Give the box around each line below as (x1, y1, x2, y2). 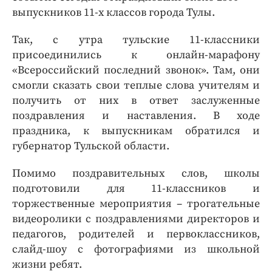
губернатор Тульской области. (12, 139, 169, 154)
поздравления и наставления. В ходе (12, 109, 260, 123)
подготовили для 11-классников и (12, 182, 260, 196)
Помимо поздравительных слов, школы (12, 166, 260, 181)
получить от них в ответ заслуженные (12, 93, 260, 108)
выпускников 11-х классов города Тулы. (12, 5, 215, 20)
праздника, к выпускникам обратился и (12, 124, 260, 138)
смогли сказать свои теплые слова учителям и (12, 78, 260, 93)
